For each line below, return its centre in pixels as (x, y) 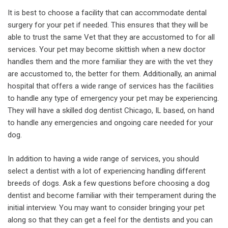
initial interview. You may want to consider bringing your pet (106, 207)
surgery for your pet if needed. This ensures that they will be (108, 25)
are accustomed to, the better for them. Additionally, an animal (112, 74)
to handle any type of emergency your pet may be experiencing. (113, 98)
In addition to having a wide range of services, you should (103, 159)
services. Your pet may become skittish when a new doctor (107, 49)
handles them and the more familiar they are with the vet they (110, 62)
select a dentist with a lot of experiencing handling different (107, 171)
